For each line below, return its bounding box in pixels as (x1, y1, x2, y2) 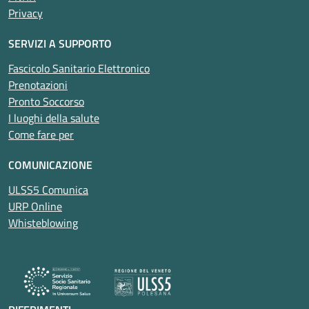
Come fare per (8, 126, 74, 143)
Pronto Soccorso (8, 93, 84, 110)
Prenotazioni (8, 77, 68, 94)
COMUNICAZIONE (8, 157, 92, 174)
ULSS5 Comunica (8, 181, 88, 199)
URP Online (8, 198, 62, 215)
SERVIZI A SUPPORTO (8, 35, 112, 52)
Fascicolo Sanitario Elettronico (8, 60, 150, 77)
